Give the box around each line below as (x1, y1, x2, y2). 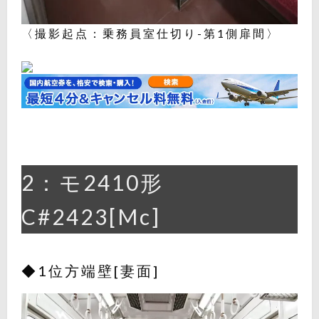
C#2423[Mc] (21, 203, 161, 229)
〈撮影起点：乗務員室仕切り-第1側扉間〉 (21, 26, 280, 40)
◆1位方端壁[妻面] (21, 261, 159, 279)
